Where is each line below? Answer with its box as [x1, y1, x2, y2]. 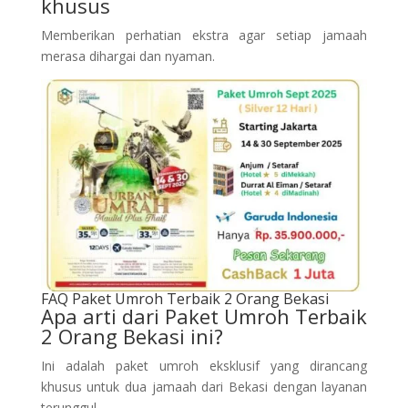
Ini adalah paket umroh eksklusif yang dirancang [40, 356, 368, 374]
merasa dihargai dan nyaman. [40, 47, 215, 66]
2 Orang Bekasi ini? [40, 321, 223, 350]
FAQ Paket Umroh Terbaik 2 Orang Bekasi [40, 288, 329, 309]
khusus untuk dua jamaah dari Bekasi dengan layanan [40, 377, 368, 395]
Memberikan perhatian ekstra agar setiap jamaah [40, 26, 368, 45]
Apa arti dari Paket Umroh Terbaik [40, 301, 368, 330]
